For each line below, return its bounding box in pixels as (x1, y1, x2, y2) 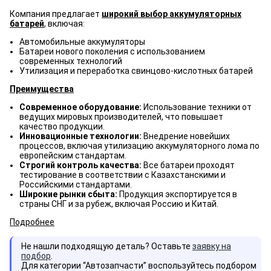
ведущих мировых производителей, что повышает (19, 112, 223, 122)
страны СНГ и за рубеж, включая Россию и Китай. (19, 199, 218, 209)
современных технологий (19, 56, 122, 66)
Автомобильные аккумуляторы (19, 37, 145, 47)
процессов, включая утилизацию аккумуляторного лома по (19, 141, 260, 151)
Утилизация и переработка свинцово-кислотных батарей (19, 66, 253, 76)
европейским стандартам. (19, 151, 126, 160)
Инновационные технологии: (19, 131, 143, 141)
